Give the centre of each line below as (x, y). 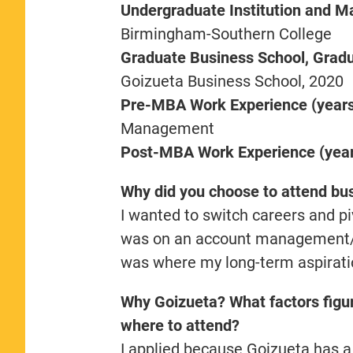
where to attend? (180, 325)
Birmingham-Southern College (226, 33)
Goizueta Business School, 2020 (232, 81)
